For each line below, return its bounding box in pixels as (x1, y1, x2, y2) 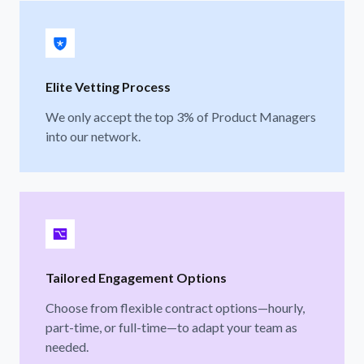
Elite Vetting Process (45, 78, 171, 94)
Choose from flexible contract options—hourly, (45, 299, 305, 315)
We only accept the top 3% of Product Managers (45, 108, 316, 124)
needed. (45, 338, 89, 354)
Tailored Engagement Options (45, 269, 227, 285)
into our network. (45, 128, 141, 144)
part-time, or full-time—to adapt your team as (45, 318, 297, 335)
